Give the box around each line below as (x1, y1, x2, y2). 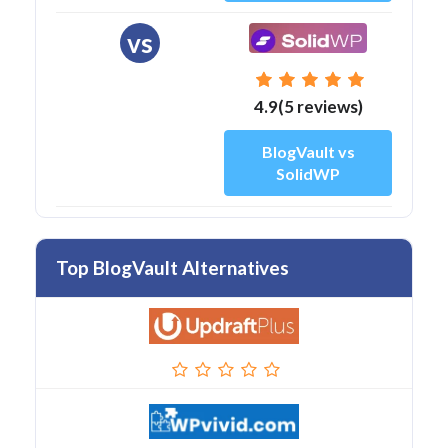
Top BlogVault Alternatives (56, 255, 289, 279)
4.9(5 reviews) (253, 95, 363, 117)
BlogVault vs (261, 141, 355, 161)
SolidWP (276, 163, 340, 183)
